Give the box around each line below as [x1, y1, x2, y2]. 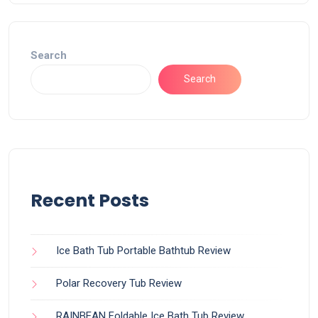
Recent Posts [31, 187, 149, 213]
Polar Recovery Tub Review [56, 276, 182, 290]
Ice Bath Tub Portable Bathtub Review [56, 243, 231, 257]
